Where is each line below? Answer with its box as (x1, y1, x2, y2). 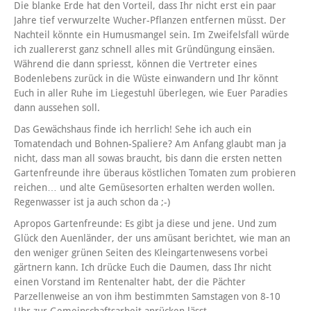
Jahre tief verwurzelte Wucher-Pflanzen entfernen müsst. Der (14, 15, 286, 26)
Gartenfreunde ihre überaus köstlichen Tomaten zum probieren (14, 167, 296, 179)
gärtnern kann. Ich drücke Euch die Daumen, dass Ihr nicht (14, 262, 271, 274)
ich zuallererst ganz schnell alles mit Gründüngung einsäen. (14, 44, 275, 56)
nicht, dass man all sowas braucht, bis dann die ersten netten (14, 153, 282, 165)
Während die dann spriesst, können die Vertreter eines (14, 58, 257, 70)
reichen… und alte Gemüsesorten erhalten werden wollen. (14, 182, 275, 194)
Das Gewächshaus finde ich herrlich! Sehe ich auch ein (14, 124, 251, 135)
